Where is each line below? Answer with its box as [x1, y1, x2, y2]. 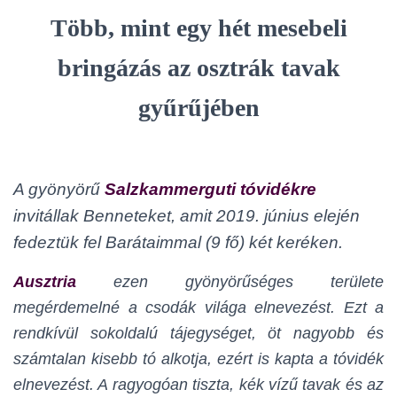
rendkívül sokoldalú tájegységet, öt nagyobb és [13, 324, 384, 342]
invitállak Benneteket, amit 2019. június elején [13, 206, 360, 225]
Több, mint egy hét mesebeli [50, 14, 347, 42]
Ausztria [13, 273, 76, 291]
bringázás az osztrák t [57, 54, 289, 82]
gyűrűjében [137, 94, 260, 121]
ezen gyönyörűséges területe [76, 273, 384, 291]
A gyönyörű [13, 180, 105, 198]
